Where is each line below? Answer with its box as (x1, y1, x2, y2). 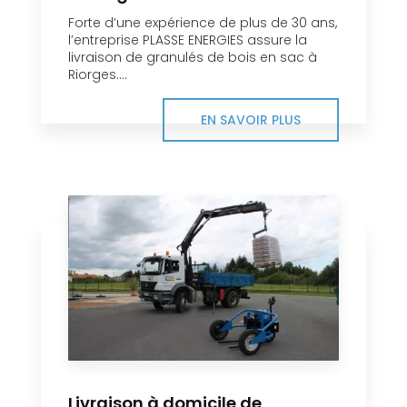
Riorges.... (68, 65, 127, 84)
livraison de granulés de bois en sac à (68, 48, 317, 67)
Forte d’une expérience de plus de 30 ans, (68, 14, 337, 33)
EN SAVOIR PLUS (201, 111, 301, 130)
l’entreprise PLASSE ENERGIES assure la (68, 31, 307, 50)
